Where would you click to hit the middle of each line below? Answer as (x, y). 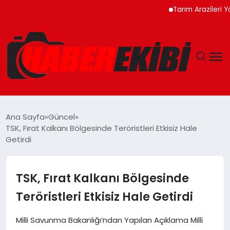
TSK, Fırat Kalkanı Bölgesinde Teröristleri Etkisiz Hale (102, 128)
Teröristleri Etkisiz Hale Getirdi (104, 197)
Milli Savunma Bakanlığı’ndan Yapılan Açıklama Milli (109, 220)
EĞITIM (26, 162)
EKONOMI (31, 189)
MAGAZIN (31, 215)
